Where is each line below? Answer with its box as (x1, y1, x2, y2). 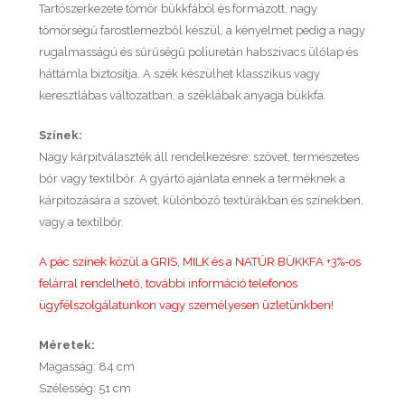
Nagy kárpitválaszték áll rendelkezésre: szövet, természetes (39, 149, 359, 164)
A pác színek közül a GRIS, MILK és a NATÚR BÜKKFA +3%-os (39, 254, 361, 268)
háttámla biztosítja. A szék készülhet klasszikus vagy (39, 66, 320, 80)
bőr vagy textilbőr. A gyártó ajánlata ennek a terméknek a (39, 171, 345, 185)
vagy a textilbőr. (39, 214, 124, 229)
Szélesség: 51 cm (39, 381, 131, 395)
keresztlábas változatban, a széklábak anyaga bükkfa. (39, 88, 326, 102)
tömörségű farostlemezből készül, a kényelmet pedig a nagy (39, 23, 365, 37)
